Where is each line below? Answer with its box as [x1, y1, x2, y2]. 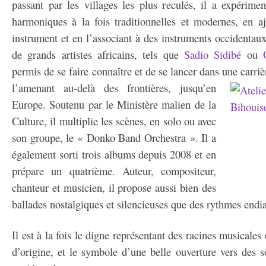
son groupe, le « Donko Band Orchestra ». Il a [12, 130, 216, 145]
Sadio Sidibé [184, 47, 247, 62]
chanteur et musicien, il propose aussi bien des [12, 180, 216, 195]
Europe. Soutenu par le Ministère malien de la [12, 97, 216, 112]
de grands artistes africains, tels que [12, 47, 184, 62]
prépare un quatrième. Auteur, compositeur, [12, 163, 216, 178]
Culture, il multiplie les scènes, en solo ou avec [12, 113, 216, 128]
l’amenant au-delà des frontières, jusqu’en [12, 80, 216, 95]
